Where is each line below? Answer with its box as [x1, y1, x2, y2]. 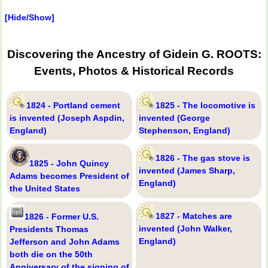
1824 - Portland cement [26, 100, 120, 111]
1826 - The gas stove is [156, 153, 250, 163]
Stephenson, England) [139, 126, 230, 136]
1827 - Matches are [156, 211, 232, 221]
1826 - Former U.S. [25, 212, 99, 222]
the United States [10, 184, 80, 194]
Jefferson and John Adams [10, 237, 120, 247]
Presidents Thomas [10, 224, 89, 234]
